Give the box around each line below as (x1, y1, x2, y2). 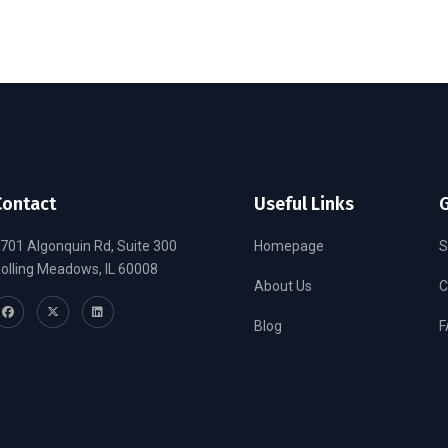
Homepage (254, 237, 324, 254)
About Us (254, 277, 312, 294)
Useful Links (254, 192, 354, 215)
